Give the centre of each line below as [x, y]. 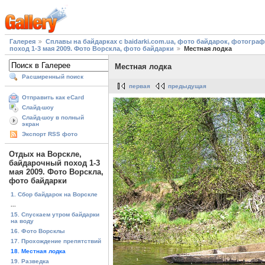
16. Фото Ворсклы [38, 231]
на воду [22, 221]
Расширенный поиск [53, 77]
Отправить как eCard [53, 98]
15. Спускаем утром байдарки [55, 214]
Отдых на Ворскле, [45, 154]
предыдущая [187, 86]
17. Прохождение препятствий [56, 241]
